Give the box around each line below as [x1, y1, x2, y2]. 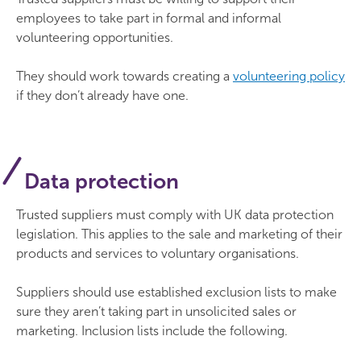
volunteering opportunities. [16, 30, 173, 45]
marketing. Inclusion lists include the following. [16, 323, 288, 338]
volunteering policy [233, 68, 345, 84]
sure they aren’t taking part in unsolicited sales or [16, 304, 297, 319]
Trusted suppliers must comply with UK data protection [16, 207, 334, 222]
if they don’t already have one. [16, 88, 189, 103]
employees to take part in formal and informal [16, 10, 281, 26]
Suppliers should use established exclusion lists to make [16, 284, 337, 300]
